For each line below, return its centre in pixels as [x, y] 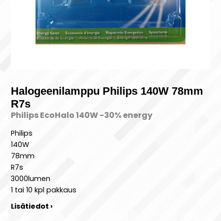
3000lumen [31, 178]
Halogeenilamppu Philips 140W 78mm [107, 91]
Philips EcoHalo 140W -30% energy [82, 115]
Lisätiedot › [32, 206]
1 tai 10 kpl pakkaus [44, 190]
